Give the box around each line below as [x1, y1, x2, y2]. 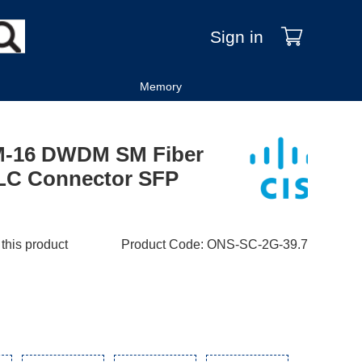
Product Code [120, 238, 200, 252]
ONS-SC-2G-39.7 [206, 238, 308, 252]
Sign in [209, 27, 263, 46]
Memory [140, 80, 183, 93]
